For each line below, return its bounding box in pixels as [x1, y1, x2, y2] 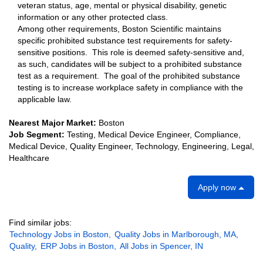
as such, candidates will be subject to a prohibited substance [18, 59, 242, 69]
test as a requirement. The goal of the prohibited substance [18, 71, 240, 80]
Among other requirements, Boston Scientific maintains [18, 24, 221, 33]
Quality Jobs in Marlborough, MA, [114, 230, 238, 239]
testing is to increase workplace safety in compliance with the [18, 83, 243, 92]
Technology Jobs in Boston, [9, 230, 111, 239]
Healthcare [9, 153, 49, 163]
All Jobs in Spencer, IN [120, 241, 203, 251]
